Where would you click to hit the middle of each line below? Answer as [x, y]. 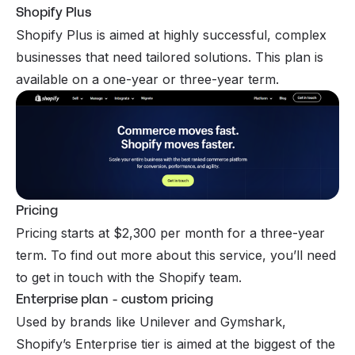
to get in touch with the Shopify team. [131, 277]
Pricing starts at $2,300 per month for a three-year [170, 233]
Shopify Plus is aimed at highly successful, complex [171, 35]
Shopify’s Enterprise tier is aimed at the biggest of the [176, 344]
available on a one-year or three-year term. [147, 80]
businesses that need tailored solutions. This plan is [170, 57]
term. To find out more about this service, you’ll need [176, 255]
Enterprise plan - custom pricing [115, 299]
